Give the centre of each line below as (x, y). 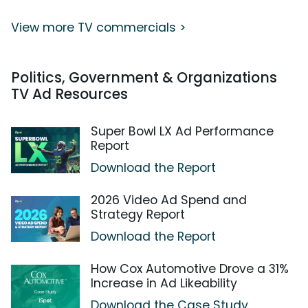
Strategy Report (138, 214)
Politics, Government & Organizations (144, 77)
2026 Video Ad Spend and (169, 200)
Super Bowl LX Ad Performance (182, 131)
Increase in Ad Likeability (164, 283)
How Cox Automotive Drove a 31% (190, 268)
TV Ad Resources (69, 93)
